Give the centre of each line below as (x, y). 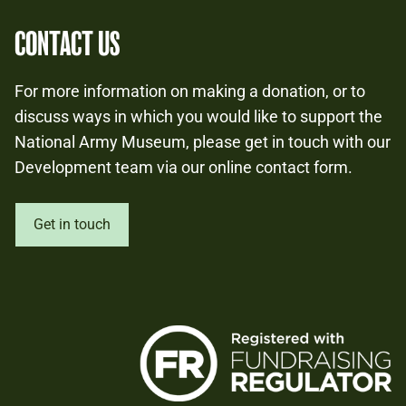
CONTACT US (67, 43)
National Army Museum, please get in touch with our (203, 141)
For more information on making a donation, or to (190, 91)
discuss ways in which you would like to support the (198, 116)
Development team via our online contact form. (184, 167)
